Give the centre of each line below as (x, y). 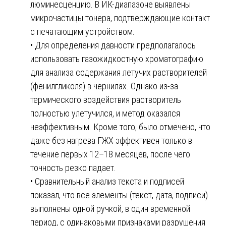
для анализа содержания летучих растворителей (119, 72)
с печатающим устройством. (82, 31)
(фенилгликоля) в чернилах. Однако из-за (104, 86)
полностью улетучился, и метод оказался (105, 113)
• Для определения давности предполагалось (113, 45)
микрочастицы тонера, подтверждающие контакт (120, 18)
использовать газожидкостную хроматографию (117, 59)
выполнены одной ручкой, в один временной (110, 208)
